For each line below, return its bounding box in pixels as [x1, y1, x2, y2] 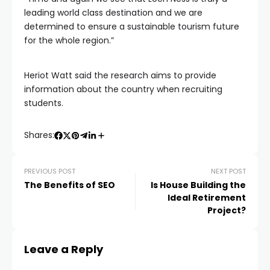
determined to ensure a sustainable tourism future [24, 20, 239, 33]
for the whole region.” [24, 34, 114, 46]
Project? [207, 204, 246, 216]
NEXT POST [211, 166, 246, 176]
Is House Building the [151, 179, 246, 191]
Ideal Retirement [168, 192, 246, 204]
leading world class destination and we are [24, 7, 202, 19]
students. [24, 97, 63, 109]
